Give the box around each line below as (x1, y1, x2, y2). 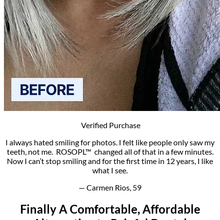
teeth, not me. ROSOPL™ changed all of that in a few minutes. (6, 146, 214, 156)
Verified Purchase (80, 120, 140, 130)
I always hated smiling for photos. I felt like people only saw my (5, 137, 215, 147)
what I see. (92, 165, 128, 175)
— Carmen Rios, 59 (79, 182, 141, 192)
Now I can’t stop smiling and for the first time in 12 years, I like (7, 156, 213, 165)
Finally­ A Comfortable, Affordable (20, 201, 200, 216)
